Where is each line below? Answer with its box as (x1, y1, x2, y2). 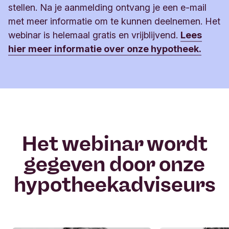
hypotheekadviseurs (13, 172, 216, 197)
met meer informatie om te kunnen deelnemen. (8, 15, 205, 27)
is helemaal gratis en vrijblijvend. (41, 29, 180, 40)
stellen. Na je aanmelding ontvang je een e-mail (8, 2, 207, 13)
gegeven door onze (24, 151, 205, 176)
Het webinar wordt (21, 131, 208, 156)
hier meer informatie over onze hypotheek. (8, 43, 201, 54)
